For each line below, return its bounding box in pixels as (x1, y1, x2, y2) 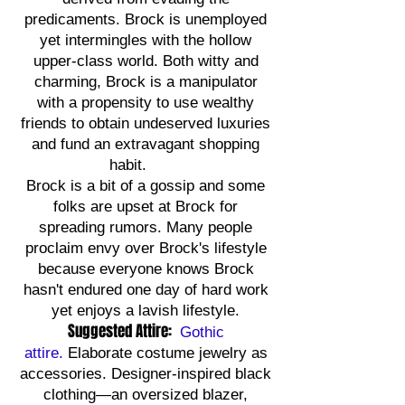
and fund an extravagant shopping (32, 136, 259, 153)
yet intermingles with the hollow (40, 32, 251, 49)
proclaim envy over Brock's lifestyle (24, 240, 267, 257)
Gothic (179, 324, 224, 341)
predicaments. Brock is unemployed (24, 11, 267, 28)
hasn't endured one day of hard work (23, 281, 268, 298)
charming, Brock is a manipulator (33, 73, 258, 90)
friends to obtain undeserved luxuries (21, 115, 270, 132)
